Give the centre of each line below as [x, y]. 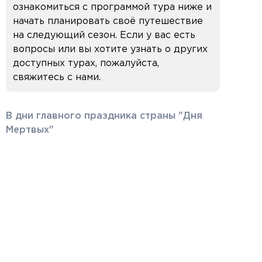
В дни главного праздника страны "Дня [104, 116]
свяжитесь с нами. [57, 77]
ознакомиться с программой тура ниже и [112, 7]
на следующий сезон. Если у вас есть [104, 35]
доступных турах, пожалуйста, [86, 63]
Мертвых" [30, 130]
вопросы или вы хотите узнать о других [110, 49]
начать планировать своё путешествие [108, 21]
